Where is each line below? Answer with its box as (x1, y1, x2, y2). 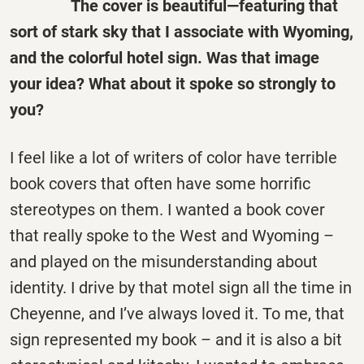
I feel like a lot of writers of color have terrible (10, 147, 337, 167)
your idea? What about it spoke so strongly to (10, 73, 336, 93)
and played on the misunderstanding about (10, 251, 318, 271)
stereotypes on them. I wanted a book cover (10, 199, 325, 219)
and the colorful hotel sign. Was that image (10, 47, 319, 67)
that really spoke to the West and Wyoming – (10, 225, 334, 245)
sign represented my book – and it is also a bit (10, 329, 342, 349)
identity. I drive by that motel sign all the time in (10, 277, 352, 297)
